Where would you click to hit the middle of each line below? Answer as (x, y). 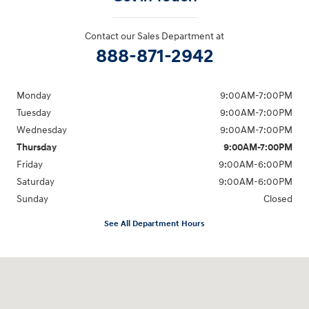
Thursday (37, 148)
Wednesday (42, 130)
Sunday (32, 199)
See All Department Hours (154, 224)
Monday (34, 96)
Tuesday (34, 113)
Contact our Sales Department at (154, 37)
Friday (30, 165)
